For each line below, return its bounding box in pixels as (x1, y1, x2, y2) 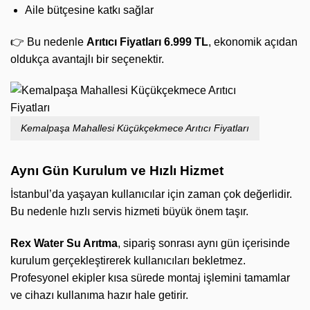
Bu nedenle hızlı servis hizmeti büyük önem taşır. (10, 206, 248, 218)
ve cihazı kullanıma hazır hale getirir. (10, 289, 188, 302)
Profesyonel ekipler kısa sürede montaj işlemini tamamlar (10, 272, 290, 284)
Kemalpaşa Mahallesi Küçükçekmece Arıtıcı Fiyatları (21, 122, 249, 134)
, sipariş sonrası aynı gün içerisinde (118, 237, 290, 250)
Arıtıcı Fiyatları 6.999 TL (86, 35, 208, 48)
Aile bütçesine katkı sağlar (24, 3, 154, 16)
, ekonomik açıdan (208, 35, 298, 48)
